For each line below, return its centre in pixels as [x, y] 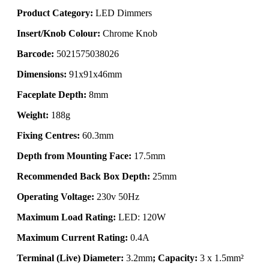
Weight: [33, 115]
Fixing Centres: [48, 135]
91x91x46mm [94, 74]
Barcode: [35, 53]
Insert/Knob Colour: [59, 33]
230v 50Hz [117, 196]
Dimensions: [42, 74]
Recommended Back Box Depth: [83, 176]
